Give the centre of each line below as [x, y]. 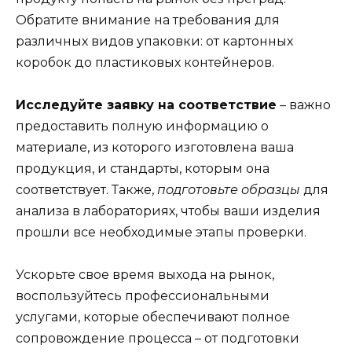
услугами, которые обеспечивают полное [153, 317]
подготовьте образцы [229, 189]
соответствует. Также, [86, 189]
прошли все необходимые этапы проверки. [161, 232]
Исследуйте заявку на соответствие [146, 104]
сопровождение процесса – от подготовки [158, 339]
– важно [304, 104]
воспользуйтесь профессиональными [143, 296]
